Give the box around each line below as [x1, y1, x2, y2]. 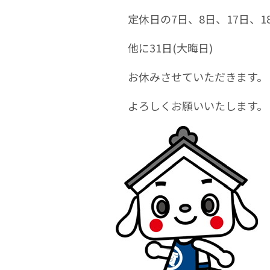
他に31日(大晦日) [128, 40, 213, 55]
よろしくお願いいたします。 [128, 98, 268, 113]
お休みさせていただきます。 [128, 69, 268, 84]
